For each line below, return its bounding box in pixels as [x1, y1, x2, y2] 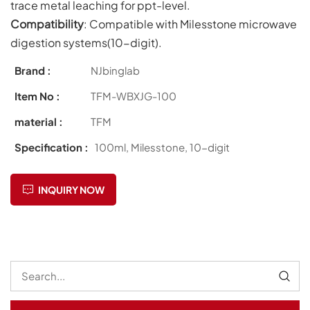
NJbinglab [91, 64, 140, 77]
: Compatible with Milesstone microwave [84, 16, 297, 31]
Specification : [15, 140, 89, 154]
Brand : [15, 64, 51, 77]
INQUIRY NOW [37, 183, 104, 197]
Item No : [15, 89, 60, 103]
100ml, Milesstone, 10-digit [94, 140, 230, 154]
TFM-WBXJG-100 [91, 89, 177, 103]
